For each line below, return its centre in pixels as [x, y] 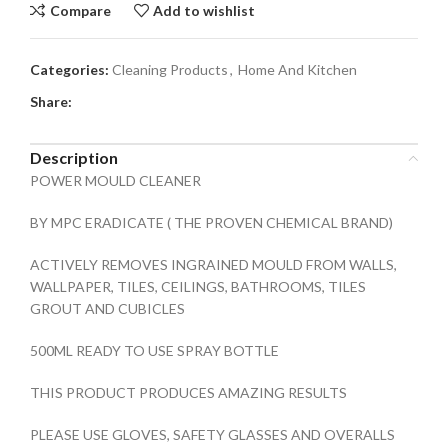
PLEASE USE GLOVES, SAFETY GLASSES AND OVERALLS [212, 434]
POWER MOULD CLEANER [115, 180]
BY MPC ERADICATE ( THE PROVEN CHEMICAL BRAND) [211, 222]
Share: [51, 101]
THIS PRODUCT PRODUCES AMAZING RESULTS [188, 392]
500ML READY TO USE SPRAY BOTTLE [154, 350]
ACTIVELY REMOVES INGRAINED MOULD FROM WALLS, [213, 264]
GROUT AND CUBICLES [107, 308]
